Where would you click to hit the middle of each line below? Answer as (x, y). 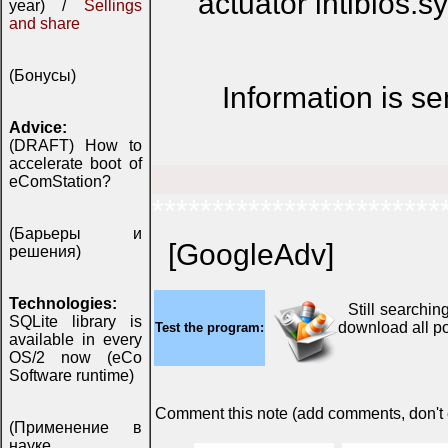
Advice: (38, 127)
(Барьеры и (75, 233)
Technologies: (63, 303)
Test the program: (209, 328)
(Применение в (75, 427)
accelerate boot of (75, 163)
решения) (45, 251)
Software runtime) (71, 375)
